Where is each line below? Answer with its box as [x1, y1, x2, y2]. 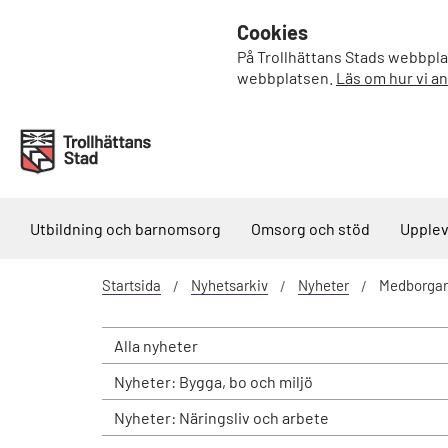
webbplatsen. [237, 68, 336, 87]
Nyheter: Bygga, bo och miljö [114, 372, 313, 391]
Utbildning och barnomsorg [30, 219, 221, 238]
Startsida [102, 276, 161, 294]
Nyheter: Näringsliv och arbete [114, 408, 329, 427]
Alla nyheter [114, 336, 198, 355]
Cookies [237, 20, 308, 44]
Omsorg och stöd [251, 219, 370, 238]
